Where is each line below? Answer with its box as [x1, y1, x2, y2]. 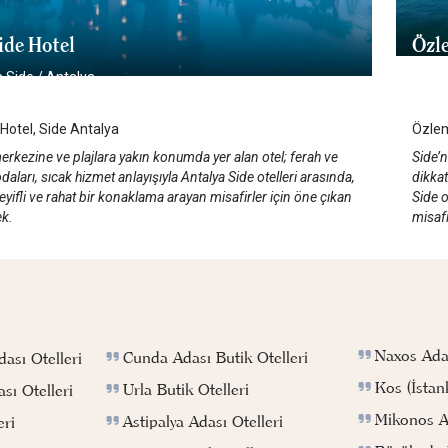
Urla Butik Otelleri [123, 378, 250, 399]
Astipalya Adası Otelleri [123, 410, 284, 431]
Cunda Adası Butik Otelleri [123, 346, 309, 367]
